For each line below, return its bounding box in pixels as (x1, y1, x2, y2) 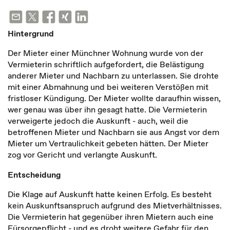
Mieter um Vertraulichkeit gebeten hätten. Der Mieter (8, 138, 208, 149)
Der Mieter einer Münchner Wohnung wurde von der (8, 47, 203, 59)
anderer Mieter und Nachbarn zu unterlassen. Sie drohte (8, 70, 219, 81)
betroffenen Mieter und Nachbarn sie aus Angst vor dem (8, 126, 219, 138)
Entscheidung (8, 169, 61, 180)
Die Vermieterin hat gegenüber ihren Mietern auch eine (8, 211, 214, 222)
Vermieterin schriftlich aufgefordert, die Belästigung (8, 59, 204, 70)
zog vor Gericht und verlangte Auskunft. (8, 149, 157, 160)
